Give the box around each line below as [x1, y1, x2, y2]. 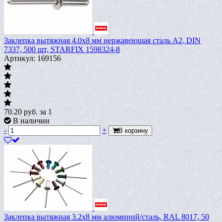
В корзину [118, 126, 148, 134]
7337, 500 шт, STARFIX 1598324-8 [4, 45, 120, 54]
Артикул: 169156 [4, 54, 61, 62]
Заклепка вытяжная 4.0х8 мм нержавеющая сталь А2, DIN [4, 36, 201, 45]
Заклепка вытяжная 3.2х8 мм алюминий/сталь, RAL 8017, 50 [4, 212, 209, 221]
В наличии [13, 116, 50, 125]
